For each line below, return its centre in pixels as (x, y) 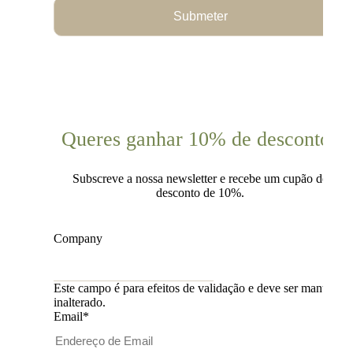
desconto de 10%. (200, 192)
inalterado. (80, 302)
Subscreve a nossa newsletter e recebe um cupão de (200, 178)
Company (78, 238)
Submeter (200, 16)
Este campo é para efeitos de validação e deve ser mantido (197, 288)
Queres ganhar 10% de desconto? (200, 139)
